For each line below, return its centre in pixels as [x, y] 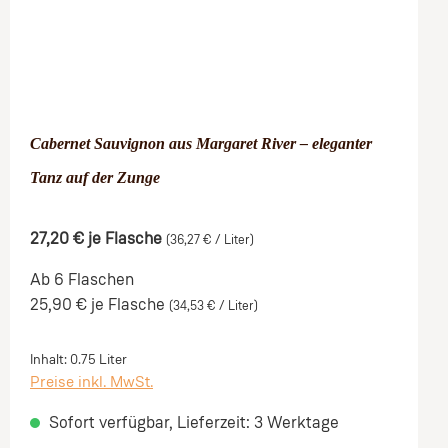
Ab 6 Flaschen [82, 280]
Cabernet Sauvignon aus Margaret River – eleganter [201, 143]
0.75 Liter [98, 360]
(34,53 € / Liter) [213, 306]
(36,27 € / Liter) [210, 240]
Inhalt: [50, 360]
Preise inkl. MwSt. [91, 383]
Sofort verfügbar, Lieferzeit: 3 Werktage [192, 423]
